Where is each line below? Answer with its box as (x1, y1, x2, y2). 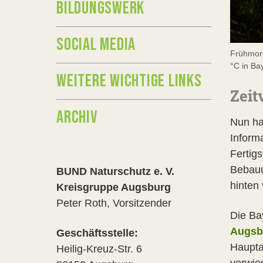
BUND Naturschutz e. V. (56, 166, 177, 177)
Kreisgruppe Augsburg (56, 181, 171, 193)
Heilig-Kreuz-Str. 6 (56, 243, 145, 255)
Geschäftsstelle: (56, 227, 138, 239)
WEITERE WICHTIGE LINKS (56, 70, 202, 92)
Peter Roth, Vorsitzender (56, 197, 171, 209)
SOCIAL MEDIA (56, 34, 136, 55)
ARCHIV (56, 107, 97, 128)
